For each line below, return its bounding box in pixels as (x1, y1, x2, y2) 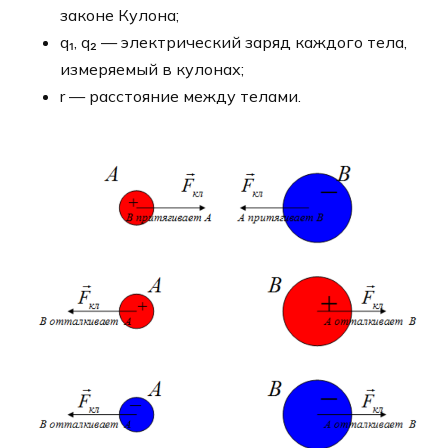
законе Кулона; (60, 4, 179, 25)
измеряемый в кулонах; (60, 58, 244, 79)
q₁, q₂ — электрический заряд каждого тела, (60, 31, 407, 52)
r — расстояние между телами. (60, 85, 301, 106)
